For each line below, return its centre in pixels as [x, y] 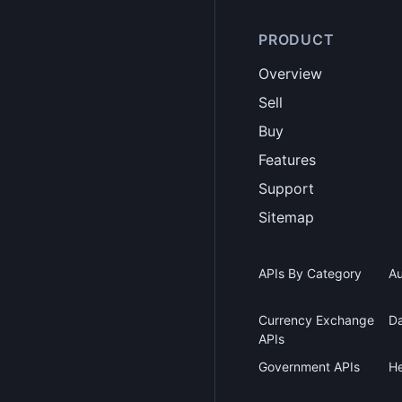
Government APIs [309, 367]
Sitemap [286, 217]
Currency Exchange [316, 320]
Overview [290, 74]
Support [286, 188]
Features [287, 160]
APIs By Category [310, 273]
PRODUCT [297, 39]
